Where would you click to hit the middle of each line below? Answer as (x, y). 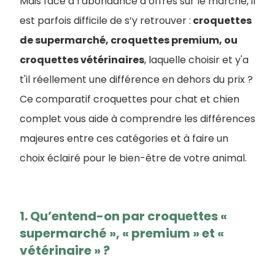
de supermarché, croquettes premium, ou (129, 40)
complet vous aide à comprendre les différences (137, 119)
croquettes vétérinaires (82, 60)
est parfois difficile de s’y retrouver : (105, 21)
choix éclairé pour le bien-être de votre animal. (133, 158)
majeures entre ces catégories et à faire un (124, 138)
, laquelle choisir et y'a (196, 60)
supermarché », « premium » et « (122, 233)
